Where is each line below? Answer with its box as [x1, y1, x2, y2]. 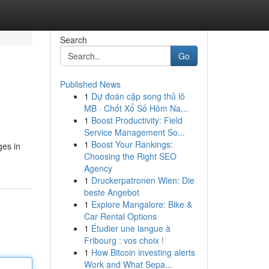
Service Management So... [83, 126, 185, 138]
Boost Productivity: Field [91, 114, 183, 126]
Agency [83, 162, 112, 174]
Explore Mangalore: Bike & [91, 198, 192, 210]
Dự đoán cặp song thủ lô [91, 90, 185, 102]
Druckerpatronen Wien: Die [91, 174, 195, 186]
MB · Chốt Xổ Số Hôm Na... [83, 102, 188, 114]
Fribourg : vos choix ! [83, 234, 164, 246]
